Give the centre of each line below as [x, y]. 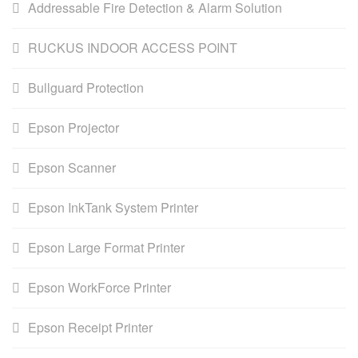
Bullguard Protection [86, 87]
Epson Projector [74, 127]
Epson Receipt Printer [90, 327]
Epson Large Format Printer [106, 247]
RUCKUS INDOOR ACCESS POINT [133, 47]
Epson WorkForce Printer [99, 287]
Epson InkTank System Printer [113, 207]
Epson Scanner [72, 167]
